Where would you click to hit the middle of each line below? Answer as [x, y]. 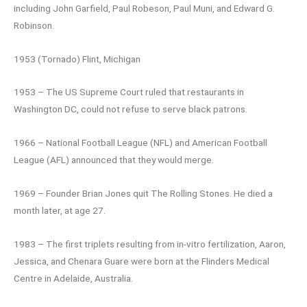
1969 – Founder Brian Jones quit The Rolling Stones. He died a [143, 194]
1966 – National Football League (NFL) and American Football [140, 143]
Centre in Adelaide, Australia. [73, 279]
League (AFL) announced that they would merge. [114, 160]
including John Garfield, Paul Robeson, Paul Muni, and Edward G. [144, 8]
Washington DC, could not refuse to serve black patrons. [131, 109]
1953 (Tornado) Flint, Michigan [77, 59]
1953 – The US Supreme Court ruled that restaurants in [129, 92]
